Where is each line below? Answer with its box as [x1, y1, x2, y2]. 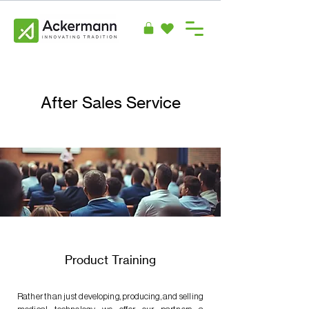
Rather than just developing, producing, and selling [17, 292, 203, 301]
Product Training [65, 252, 156, 267]
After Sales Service [40, 93, 181, 112]
